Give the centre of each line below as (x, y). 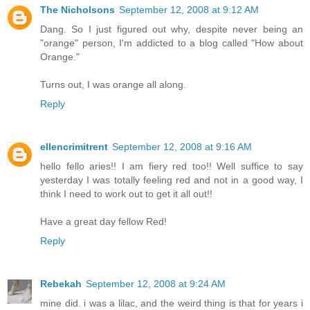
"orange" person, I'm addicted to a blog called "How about (172, 43)
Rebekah (61, 284)
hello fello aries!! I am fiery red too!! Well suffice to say (172, 166)
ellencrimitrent (74, 147)
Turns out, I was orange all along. (113, 85)
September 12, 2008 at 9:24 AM (156, 284)
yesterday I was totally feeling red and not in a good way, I (172, 180)
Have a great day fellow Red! (103, 222)
